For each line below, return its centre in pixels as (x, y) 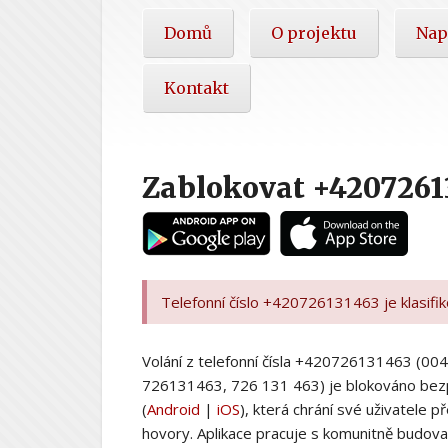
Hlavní (172, 20)
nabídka (178, 48)
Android (173, 408)
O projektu (314, 32)
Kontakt (196, 87)
